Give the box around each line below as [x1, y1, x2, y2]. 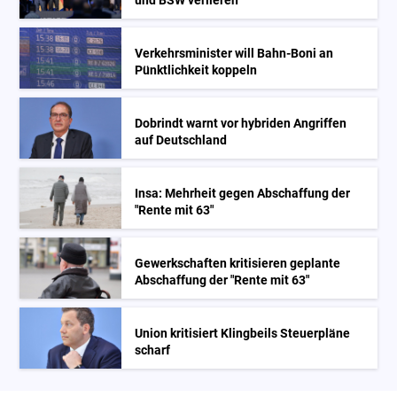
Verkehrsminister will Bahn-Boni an [135, 45, 334, 61]
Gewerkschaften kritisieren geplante [135, 255, 341, 271]
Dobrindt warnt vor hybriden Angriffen [135, 115, 347, 131]
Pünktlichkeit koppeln [135, 62, 258, 78]
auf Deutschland [135, 132, 228, 148]
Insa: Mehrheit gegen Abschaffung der [135, 185, 351, 201]
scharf [135, 342, 171, 358]
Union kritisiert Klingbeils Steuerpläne [135, 325, 351, 341]
